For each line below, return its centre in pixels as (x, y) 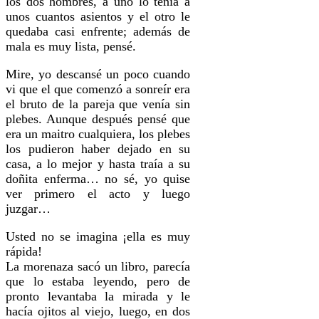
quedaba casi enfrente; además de (98, 31)
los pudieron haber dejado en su (98, 148)
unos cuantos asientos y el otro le (98, 16)
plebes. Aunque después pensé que (98, 119)
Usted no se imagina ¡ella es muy (98, 236)
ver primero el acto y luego (98, 193)
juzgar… (28, 208)
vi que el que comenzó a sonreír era (98, 89)
